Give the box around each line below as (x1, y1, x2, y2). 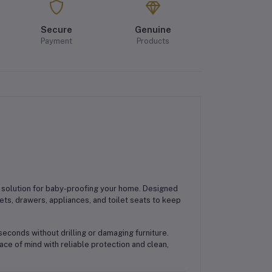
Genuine (134, 24, 171, 35)
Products (136, 36, 169, 46)
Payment (40, 36, 72, 46)
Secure (40, 24, 72, 35)
